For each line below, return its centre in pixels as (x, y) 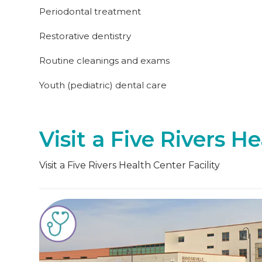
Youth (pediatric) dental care (103, 85)
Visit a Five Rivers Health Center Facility (130, 165)
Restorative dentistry (85, 36)
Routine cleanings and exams (105, 61)
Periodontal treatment (90, 11)
